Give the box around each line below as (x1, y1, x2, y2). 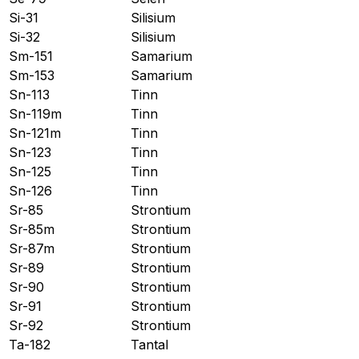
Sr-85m (9, 220, 54, 237)
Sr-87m (9, 240, 54, 256)
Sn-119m (9, 105, 62, 122)
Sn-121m (9, 124, 61, 141)
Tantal (131, 336, 168, 353)
